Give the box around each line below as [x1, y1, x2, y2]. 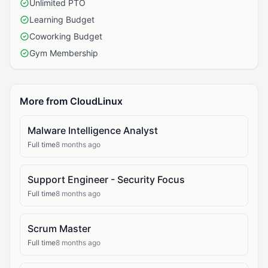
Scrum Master [28, 223, 91, 234]
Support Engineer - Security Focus [28, 173, 185, 185]
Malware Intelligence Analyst [28, 124, 158, 136]
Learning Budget [29, 14, 95, 25]
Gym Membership [29, 48, 98, 58]
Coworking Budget [29, 31, 102, 41]
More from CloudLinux [20, 95, 123, 107]
